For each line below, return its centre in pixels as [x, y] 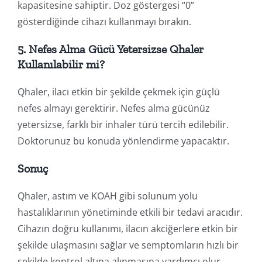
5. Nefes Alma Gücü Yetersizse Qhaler [110, 49]
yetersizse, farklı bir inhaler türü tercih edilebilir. [123, 124]
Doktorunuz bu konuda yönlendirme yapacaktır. [123, 141]
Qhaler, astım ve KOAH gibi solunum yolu [107, 196]
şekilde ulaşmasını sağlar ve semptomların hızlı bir [128, 245]
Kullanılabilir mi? [61, 64]
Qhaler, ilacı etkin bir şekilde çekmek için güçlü [118, 92]
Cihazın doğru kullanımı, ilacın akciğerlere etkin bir [127, 228]
